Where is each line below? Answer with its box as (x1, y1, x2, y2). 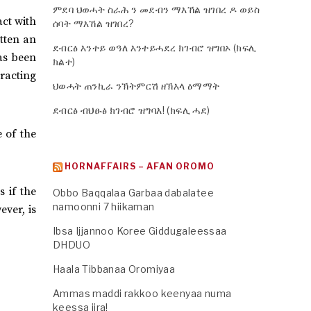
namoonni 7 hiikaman (53, 201, 155, 212)
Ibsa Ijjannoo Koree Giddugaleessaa (53, 225, 227, 237)
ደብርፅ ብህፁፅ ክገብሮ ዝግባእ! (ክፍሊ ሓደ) (53, 104, 210, 116)
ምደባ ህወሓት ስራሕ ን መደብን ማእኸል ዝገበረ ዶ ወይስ (53, 3, 260, 15)
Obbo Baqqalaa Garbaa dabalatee (53, 187, 214, 199)
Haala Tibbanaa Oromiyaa (53, 263, 176, 275)
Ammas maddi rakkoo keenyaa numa (53, 287, 232, 299)
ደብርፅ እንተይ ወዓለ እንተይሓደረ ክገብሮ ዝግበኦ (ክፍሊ (53, 42, 257, 53)
